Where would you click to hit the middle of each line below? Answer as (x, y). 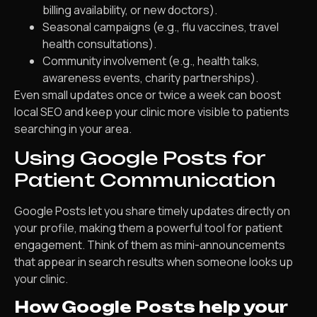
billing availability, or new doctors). (130, 10)
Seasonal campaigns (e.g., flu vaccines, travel (161, 27)
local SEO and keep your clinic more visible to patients (152, 111)
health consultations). (99, 44)
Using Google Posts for (140, 158)
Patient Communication (145, 180)
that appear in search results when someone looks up (154, 262)
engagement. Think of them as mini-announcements (150, 245)
